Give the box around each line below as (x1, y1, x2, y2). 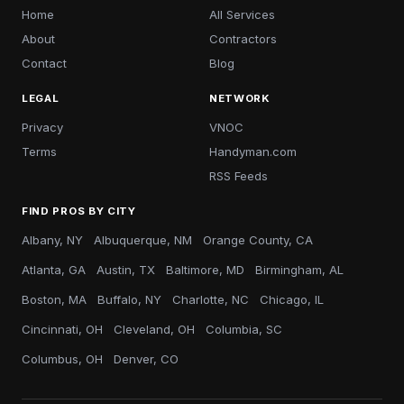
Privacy (22, 120, 63, 134)
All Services (209, 7, 275, 22)
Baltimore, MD (166, 262, 244, 277)
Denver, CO (114, 352, 179, 366)
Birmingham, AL (255, 262, 344, 277)
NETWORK (209, 92, 271, 105)
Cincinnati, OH (22, 322, 103, 336)
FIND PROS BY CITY (22, 205, 136, 217)
